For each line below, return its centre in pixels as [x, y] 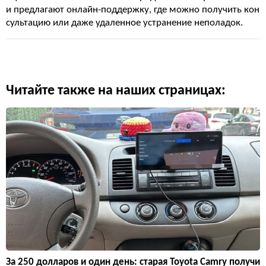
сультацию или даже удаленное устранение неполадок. [124, 23]
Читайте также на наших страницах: [116, 91]
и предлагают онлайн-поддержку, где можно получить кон [133, 10]
